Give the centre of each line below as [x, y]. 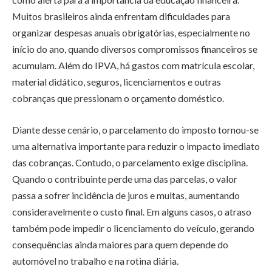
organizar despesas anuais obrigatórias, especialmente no [131, 33]
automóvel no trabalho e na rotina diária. [95, 260]
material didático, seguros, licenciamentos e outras [117, 82]
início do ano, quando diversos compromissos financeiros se [135, 49]
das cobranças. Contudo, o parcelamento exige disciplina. [130, 162]
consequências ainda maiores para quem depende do [120, 244]
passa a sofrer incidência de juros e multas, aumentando [126, 195]
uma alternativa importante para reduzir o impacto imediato [136, 146]
